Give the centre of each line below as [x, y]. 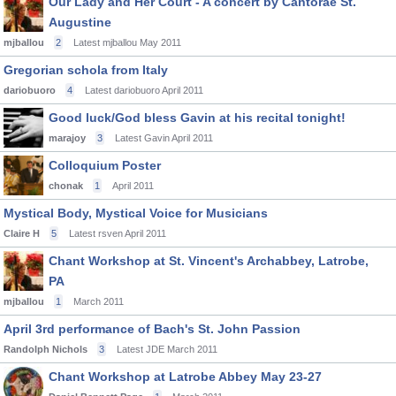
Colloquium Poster [105, 165]
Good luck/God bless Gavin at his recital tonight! [197, 118]
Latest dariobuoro [122, 90]
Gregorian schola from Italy [86, 70]
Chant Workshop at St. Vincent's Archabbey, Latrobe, [209, 261]
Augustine [80, 22]
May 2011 [160, 42]
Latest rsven [96, 233]
